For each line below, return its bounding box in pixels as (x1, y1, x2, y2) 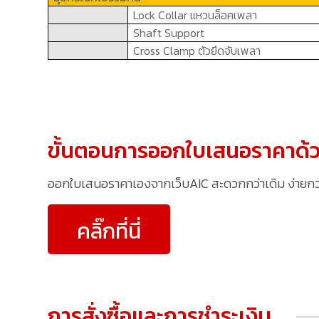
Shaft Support (133, 24, 205, 42)
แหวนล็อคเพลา (190, 6, 258, 24)
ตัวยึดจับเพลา (198, 42, 261, 60)
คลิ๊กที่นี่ (77, 215, 142, 248)
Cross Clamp (133, 42, 199, 60)
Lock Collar (133, 6, 191, 24)
